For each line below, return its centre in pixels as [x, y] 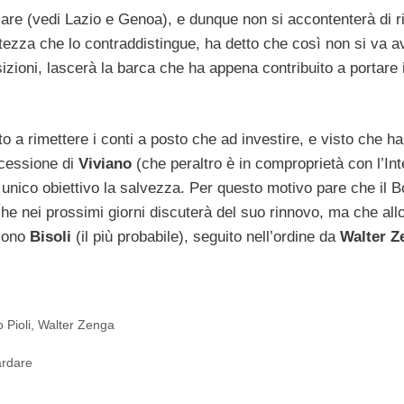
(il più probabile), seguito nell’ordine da [208, 237]
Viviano [107, 164]
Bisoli [53, 237]
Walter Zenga [77, 324]
